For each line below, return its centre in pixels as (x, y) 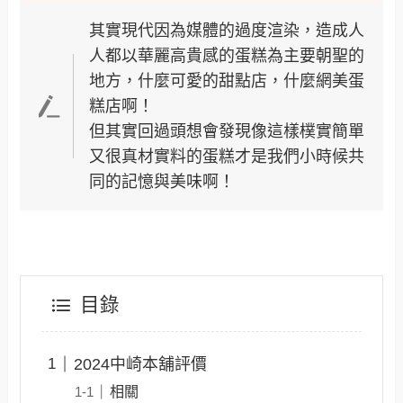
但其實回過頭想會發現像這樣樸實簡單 (226, 131)
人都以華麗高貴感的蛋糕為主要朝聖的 (226, 56)
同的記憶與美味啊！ (161, 182)
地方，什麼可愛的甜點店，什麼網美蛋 (226, 81)
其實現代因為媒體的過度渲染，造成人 (226, 31)
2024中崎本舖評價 (140, 364)
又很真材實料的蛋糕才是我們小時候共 (226, 157)
